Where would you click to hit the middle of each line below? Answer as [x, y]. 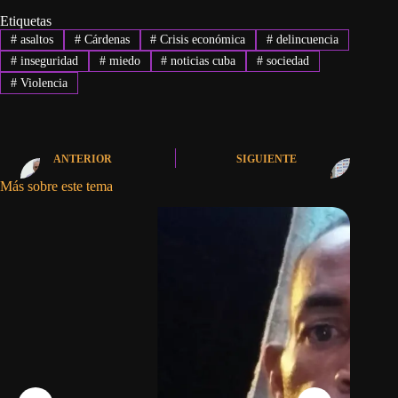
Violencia [42, 83]
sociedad [287, 61]
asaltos [35, 39]
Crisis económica [201, 39]
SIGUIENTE [267, 159]
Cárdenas [105, 39]
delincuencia [306, 39]
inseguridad [47, 61]
